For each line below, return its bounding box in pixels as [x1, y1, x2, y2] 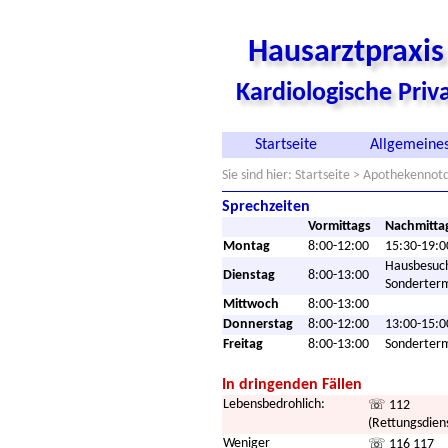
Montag [223, 239, 270, 254]
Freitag [223, 337, 263, 352]
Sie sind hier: [222, 168, 295, 183]
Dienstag [223, 268, 275, 283]
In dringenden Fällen [222, 377, 362, 393]
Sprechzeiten [222, 199, 310, 215]
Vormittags [308, 219, 371, 234]
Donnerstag [223, 317, 293, 332]
